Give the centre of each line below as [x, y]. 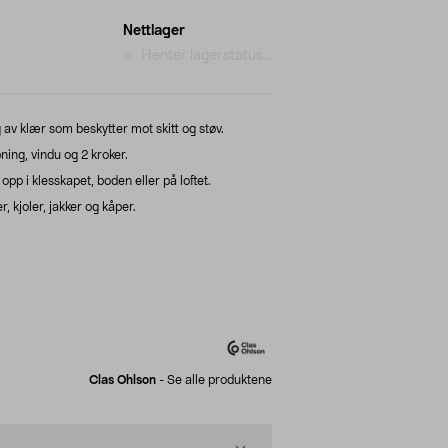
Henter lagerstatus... [206, 55]
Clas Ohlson [122, 379]
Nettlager [154, 30]
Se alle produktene [219, 379]
